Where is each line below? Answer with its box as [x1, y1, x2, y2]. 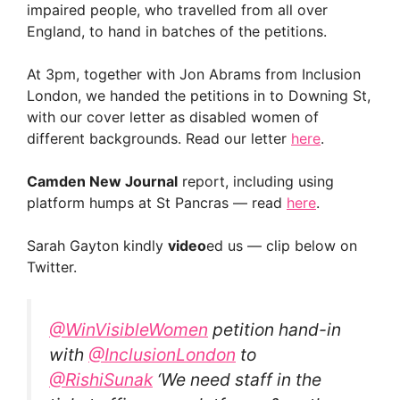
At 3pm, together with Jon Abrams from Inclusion [27, 64, 361, 83]
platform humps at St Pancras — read [27, 193, 287, 212]
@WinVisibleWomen [49, 318, 208, 340]
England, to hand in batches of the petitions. [27, 21, 327, 40]
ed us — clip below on [206, 236, 357, 254]
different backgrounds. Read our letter [27, 129, 291, 147]
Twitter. [27, 257, 77, 276]
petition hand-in [208, 318, 341, 340]
